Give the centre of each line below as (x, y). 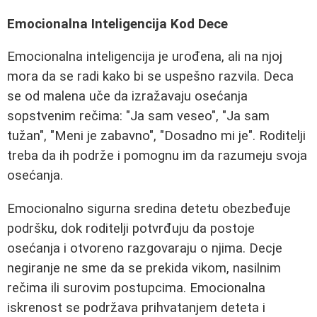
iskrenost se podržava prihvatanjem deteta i (136, 307)
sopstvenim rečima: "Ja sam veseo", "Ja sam (138, 116)
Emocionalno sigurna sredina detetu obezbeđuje (149, 208)
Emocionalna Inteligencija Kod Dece (117, 24)
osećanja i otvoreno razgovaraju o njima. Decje (145, 248)
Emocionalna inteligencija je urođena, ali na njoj (145, 57)
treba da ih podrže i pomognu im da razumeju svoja (157, 156)
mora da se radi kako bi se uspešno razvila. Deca (150, 77)
